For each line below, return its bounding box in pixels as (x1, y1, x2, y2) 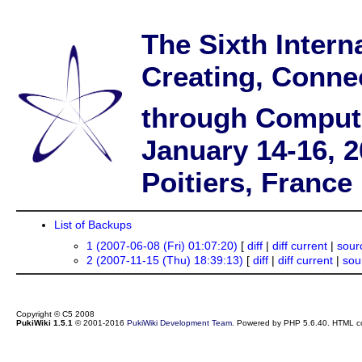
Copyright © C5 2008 (15, 309, 95, 318)
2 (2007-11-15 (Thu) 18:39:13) (86, 253, 243, 267)
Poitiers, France (141, 166, 352, 198)
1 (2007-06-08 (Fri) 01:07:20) (86, 238, 238, 252)
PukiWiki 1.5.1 (15, 318, 73, 327)
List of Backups (53, 218, 132, 232)
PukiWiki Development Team (126, 318, 232, 327)
